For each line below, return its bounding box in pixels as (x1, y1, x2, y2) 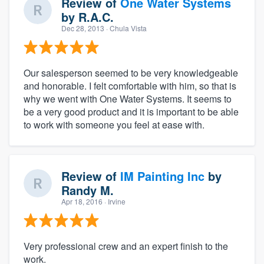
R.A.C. (78, 8, 114, 25)
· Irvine (103, 196, 126, 206)
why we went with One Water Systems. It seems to (24, 91, 232, 105)
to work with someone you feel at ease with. (24, 117, 204, 131)
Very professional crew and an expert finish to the (24, 239, 228, 253)
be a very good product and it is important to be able (24, 104, 239, 118)
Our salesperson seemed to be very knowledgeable (24, 65, 238, 80)
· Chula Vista (104, 22, 147, 33)
